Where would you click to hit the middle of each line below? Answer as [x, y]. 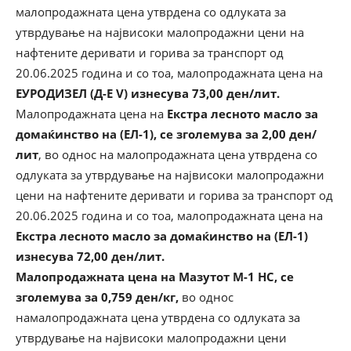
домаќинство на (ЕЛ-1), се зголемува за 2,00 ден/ [166, 134]
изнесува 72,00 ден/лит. [90, 256]
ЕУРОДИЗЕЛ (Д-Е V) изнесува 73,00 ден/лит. [148, 93]
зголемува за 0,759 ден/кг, [97, 297]
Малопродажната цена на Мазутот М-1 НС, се [155, 276]
